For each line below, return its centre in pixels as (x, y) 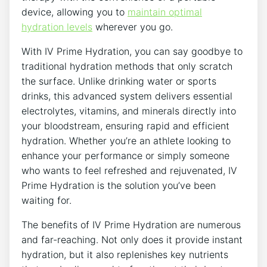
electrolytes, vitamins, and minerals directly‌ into (129, 111)
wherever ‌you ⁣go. (133, 27)
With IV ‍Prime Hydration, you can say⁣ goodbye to (132, 51)
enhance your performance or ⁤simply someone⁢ (125, 155)
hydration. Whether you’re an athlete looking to (126, 140)
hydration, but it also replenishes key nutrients (125, 254)
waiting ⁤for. (46, 200)
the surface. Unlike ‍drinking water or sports (119, 81)
